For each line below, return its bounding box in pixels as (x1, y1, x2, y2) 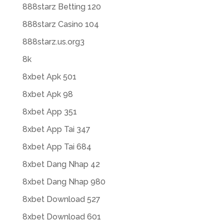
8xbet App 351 (22, 107, 77, 116)
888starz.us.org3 (22, 37, 84, 46)
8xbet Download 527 (22, 194, 100, 204)
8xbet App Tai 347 (22, 124, 90, 134)
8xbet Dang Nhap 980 (22, 177, 105, 186)
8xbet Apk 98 (22, 89, 73, 99)
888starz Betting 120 (22, 2, 101, 11)
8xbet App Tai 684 (22, 142, 91, 151)
